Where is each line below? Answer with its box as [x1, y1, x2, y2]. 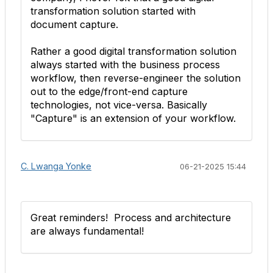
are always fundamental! [30, 225, 144, 237]
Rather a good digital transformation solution [30, 45, 236, 57]
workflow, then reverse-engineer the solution [30, 72, 241, 84]
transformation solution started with [30, 5, 196, 17]
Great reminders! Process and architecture [30, 211, 231, 224]
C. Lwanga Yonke [21, 161, 91, 171]
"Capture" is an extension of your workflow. [30, 112, 236, 124]
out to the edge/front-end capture [30, 85, 188, 97]
